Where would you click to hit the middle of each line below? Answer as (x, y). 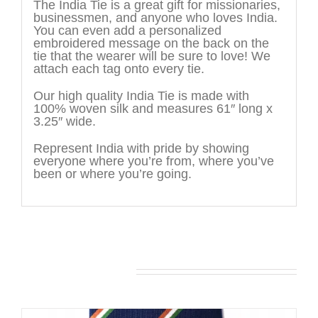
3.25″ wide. (64, 122)
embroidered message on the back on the (151, 44)
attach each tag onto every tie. (119, 69)
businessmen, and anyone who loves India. (155, 18)
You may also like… (77, 271)
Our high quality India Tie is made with (141, 96)
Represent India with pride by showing (141, 149)
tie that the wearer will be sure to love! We (152, 56)
